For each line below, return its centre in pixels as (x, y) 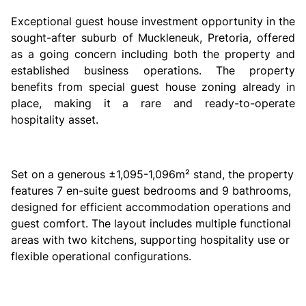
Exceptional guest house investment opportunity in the (153, 21)
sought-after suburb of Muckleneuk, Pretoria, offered (153, 38)
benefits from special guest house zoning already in (153, 87)
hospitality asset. (55, 120)
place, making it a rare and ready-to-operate (153, 103)
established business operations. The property (153, 70)
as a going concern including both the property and (153, 54)
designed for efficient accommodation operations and (151, 207)
